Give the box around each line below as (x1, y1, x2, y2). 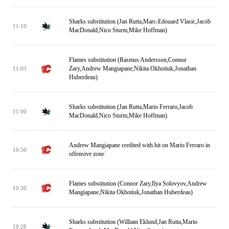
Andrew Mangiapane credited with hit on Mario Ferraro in (69, 142, 210, 149)
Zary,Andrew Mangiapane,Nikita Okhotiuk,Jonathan (69, 65, 196, 72)
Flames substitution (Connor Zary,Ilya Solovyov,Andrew (69, 180, 207, 187)
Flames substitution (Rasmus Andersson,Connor (69, 56, 187, 63)
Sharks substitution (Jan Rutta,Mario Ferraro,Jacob (69, 103, 193, 110)
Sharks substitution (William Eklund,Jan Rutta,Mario (69, 218, 197, 225)
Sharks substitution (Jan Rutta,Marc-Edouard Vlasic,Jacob (69, 18, 211, 25)
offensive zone (69, 150, 104, 157)
